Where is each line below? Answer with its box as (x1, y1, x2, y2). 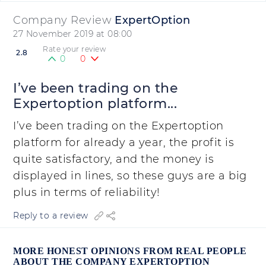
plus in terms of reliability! (13, 186, 160, 199)
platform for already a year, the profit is (13, 136, 234, 149)
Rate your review (43, 45, 106, 53)
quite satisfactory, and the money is (13, 153, 214, 166)
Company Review (13, 14, 112, 27)
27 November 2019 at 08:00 (13, 28, 132, 39)
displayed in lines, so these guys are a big (13, 169, 247, 182)
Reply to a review (13, 210, 88, 221)
